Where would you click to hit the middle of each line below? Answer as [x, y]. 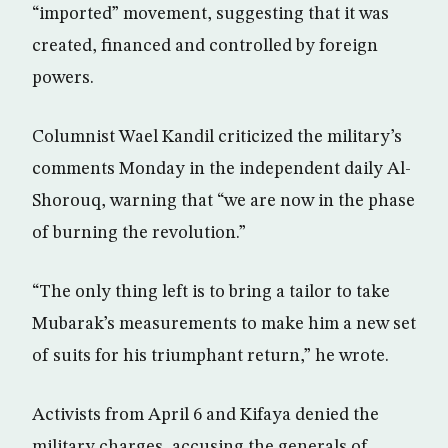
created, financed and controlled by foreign [205, 46]
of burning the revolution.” [139, 233]
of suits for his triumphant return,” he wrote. [210, 356]
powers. [63, 78]
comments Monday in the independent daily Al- [221, 169]
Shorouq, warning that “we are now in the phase [223, 201]
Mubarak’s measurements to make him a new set [224, 324]
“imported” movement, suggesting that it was [210, 14]
